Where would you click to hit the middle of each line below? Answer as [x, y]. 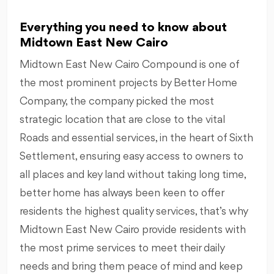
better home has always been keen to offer [122, 194]
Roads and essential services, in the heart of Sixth [136, 139]
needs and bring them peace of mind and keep [131, 267]
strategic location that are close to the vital [122, 120]
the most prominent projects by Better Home [128, 83]
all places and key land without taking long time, [133, 175]
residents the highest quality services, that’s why [134, 212]
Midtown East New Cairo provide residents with [133, 230]
